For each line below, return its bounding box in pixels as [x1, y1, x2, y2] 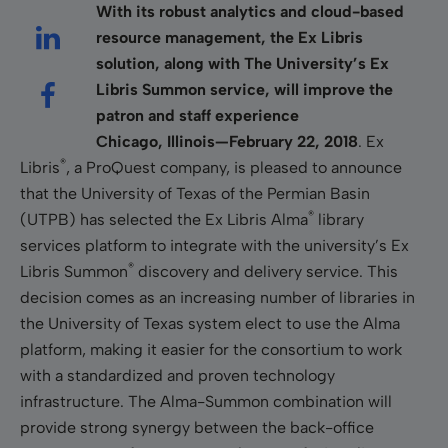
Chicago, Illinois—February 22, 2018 [96, 131, 358, 151]
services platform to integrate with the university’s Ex [20, 235, 409, 255]
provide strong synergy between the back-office [20, 417, 374, 437]
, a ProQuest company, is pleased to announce [66, 157, 402, 177]
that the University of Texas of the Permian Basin [20, 183, 370, 203]
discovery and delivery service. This [134, 261, 398, 281]
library [314, 209, 364, 229]
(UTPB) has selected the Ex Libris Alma [20, 209, 308, 229]
